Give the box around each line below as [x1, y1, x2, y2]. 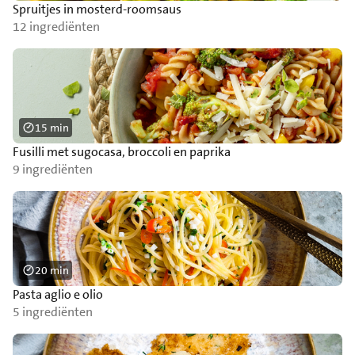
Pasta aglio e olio [13, 286, 103, 303]
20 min [35, 263, 69, 277]
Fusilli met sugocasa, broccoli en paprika [13, 143, 231, 160]
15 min [35, 120, 69, 135]
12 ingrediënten [13, 18, 100, 35]
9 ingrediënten [13, 161, 93, 177]
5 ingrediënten [13, 303, 93, 320]
